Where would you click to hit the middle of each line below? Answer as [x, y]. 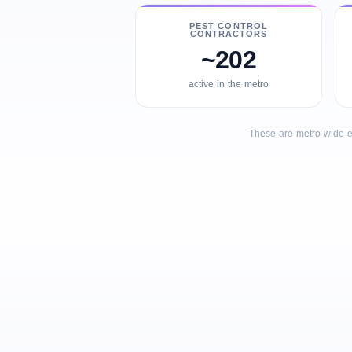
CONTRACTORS [229, 34]
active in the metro [229, 84]
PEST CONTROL [229, 26]
